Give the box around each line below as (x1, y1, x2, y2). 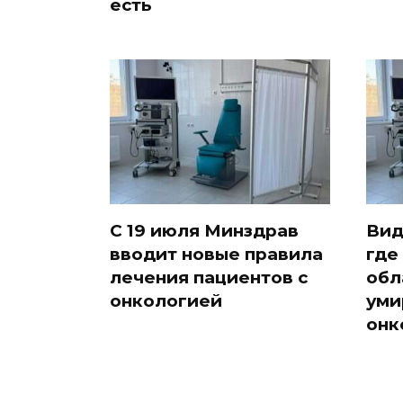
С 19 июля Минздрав (110, 220, 299, 241)
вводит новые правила (110, 244, 323, 264)
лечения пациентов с (110, 267, 308, 288)
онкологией (110, 291, 222, 311)
